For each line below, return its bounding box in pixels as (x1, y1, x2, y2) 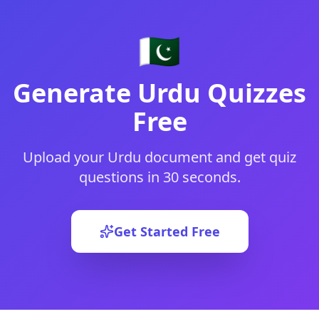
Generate (13, 75, 137, 110)
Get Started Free (113, 223, 220, 240)
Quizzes (201, 75, 306, 110)
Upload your (23, 147, 108, 167)
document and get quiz (141, 147, 296, 167)
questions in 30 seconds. (78, 167, 241, 187)
